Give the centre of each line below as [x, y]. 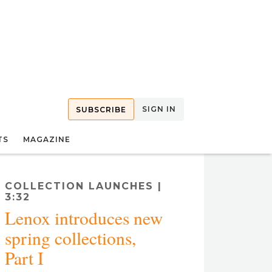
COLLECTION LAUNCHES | [83, 186]
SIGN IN [159, 109]
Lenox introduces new [84, 218]
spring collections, [70, 238]
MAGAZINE [47, 139]
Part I [24, 258]
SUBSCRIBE [101, 110]
